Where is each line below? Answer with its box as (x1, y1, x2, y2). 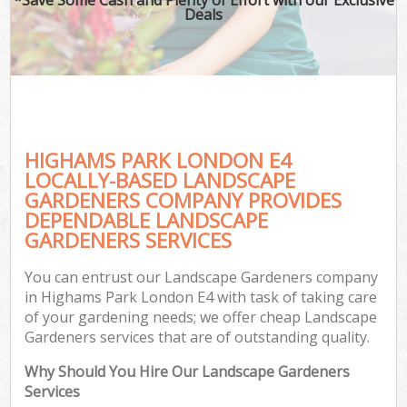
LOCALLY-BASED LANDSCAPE (25, 165, 296, 194)
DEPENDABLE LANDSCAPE (25, 205, 269, 234)
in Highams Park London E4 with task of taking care (25, 287, 378, 308)
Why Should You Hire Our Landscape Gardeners (25, 362, 351, 382)
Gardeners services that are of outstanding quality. (25, 327, 371, 348)
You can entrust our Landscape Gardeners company (25, 267, 379, 288)
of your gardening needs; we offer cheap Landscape (25, 307, 378, 328)
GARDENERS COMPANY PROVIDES (25, 185, 342, 214)
